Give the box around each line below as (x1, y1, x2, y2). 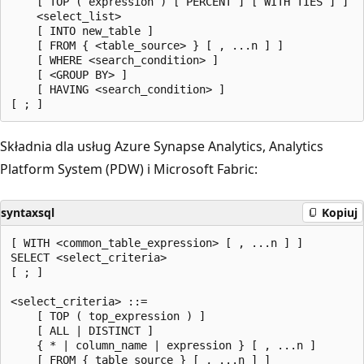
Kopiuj (322, 205, 357, 220)
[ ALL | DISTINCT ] (11, 323, 154, 337)
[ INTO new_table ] (11, 24, 154, 37)
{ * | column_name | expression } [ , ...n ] (11, 338, 316, 352)
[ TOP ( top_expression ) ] (11, 309, 206, 323)
